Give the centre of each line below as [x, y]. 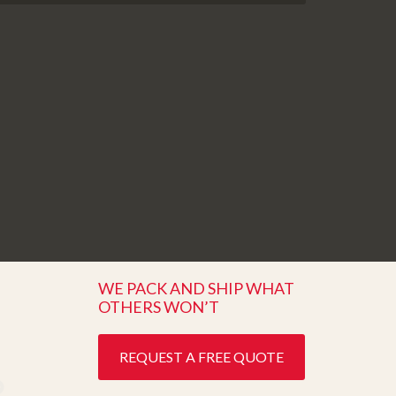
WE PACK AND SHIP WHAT [196, 288]
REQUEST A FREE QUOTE [202, 357]
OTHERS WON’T [159, 307]
